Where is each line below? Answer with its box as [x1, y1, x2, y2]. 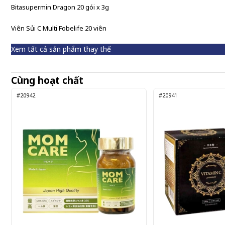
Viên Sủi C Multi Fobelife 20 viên [11, 24, 106, 33]
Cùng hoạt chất [11, 74, 83, 87]
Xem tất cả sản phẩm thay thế [11, 44, 111, 54]
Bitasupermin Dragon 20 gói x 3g [11, 3, 109, 12]
